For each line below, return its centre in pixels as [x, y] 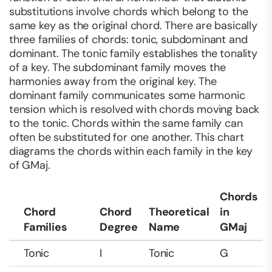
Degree [119, 227]
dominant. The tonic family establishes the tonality [133, 54]
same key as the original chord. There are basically [133, 26]
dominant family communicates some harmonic [127, 96]
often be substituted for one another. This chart [127, 138]
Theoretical [179, 212]
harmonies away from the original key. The [113, 82]
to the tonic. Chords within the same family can [126, 124]
